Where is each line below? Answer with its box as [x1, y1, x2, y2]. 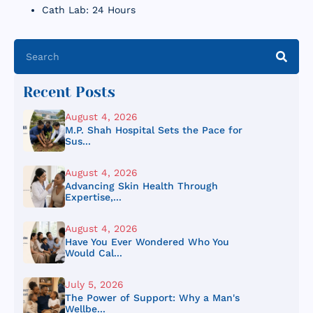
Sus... [64, 136, 91, 147]
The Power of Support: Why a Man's [64, 292, 240, 304]
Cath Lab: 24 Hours [42, 4, 136, 16]
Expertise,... [64, 191, 122, 203]
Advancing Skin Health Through [64, 180, 218, 192]
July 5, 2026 [64, 279, 124, 291]
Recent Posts [22, 85, 115, 101]
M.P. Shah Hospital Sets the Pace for [64, 124, 242, 136]
